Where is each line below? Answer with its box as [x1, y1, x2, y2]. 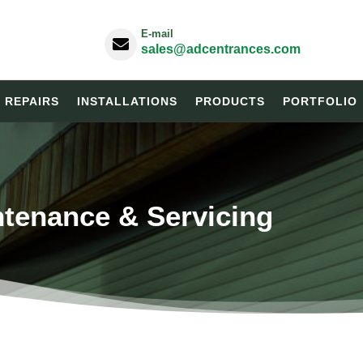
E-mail [140, 28, 173, 40]
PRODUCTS [195, 95, 265, 109]
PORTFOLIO [283, 95, 357, 109]
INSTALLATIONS [77, 95, 177, 109]
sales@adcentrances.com [140, 42, 301, 56]
